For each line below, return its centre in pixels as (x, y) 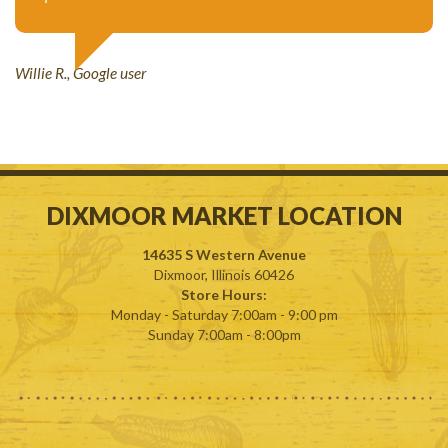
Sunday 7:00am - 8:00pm (224, 334)
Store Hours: (224, 294)
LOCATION (339, 215)
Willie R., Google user (80, 72)
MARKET (222, 215)
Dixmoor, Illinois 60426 (224, 274)
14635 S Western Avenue (224, 254)
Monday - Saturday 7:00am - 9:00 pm (224, 314)
